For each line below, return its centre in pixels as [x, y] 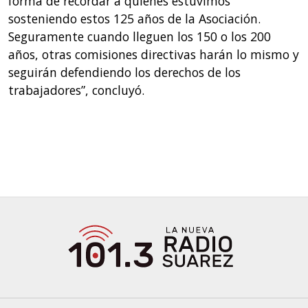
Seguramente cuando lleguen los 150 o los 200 [139, 37]
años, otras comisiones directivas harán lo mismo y [153, 55]
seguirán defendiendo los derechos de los [124, 73]
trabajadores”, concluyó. [76, 90]
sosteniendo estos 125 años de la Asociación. [134, 19]
